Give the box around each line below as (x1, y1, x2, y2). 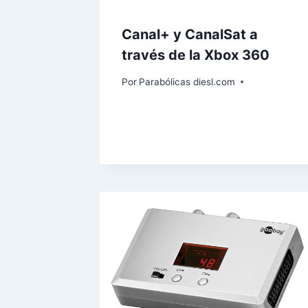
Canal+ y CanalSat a (122, 26, 258, 43)
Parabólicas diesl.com (139, 76, 236, 87)
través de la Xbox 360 (122, 47, 269, 64)
